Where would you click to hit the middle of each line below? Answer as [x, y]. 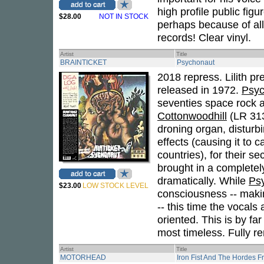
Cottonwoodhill [192, 116]
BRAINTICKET [83, 62]
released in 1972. [199, 90]
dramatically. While [203, 181]
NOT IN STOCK [124, 16]
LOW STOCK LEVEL [115, 186]
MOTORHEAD [83, 258]
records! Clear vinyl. [204, 37]
